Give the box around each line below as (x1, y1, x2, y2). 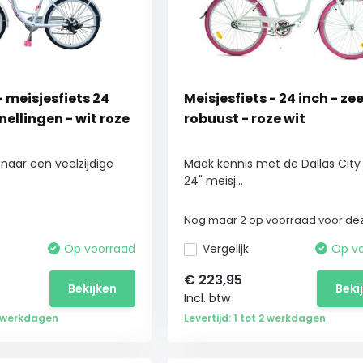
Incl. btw (183, 290, 230, 306)
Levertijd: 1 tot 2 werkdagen (183, 311, 326, 325)
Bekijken (67, 280, 117, 297)
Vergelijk (202, 241, 249, 257)
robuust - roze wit (183, 109, 305, 128)
